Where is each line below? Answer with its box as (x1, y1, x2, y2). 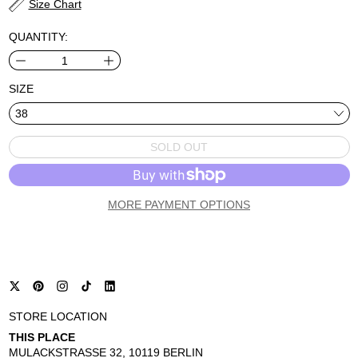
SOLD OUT (150, 140, 208, 153)
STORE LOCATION (8, 309, 107, 323)
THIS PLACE (8, 330, 75, 344)
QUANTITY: (8, 30, 68, 44)
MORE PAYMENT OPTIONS (108, 198, 250, 212)
